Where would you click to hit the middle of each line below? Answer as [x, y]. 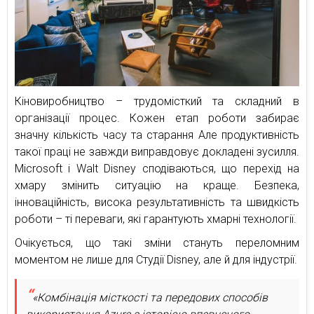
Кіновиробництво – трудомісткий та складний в [157, 101]
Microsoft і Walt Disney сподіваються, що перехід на [157, 168]
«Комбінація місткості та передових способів [150, 297]
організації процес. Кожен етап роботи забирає [157, 118]
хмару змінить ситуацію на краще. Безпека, [157, 185]
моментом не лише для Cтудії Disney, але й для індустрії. [156, 259]
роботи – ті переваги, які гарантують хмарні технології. [156, 219]
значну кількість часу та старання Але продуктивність [157, 135]
